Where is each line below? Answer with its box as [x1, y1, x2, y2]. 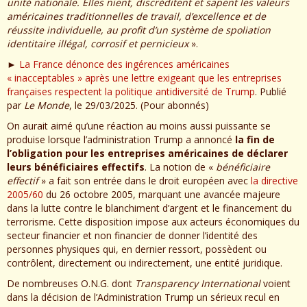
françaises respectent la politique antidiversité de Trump [7, 84, 255, 98]
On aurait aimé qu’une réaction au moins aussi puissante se [7, 119, 271, 132]
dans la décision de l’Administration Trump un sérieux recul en [7, 290, 280, 304]
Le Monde [24, 98, 69, 112]
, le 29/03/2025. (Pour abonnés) [69, 98, 209, 112]
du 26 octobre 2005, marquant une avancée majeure [43, 187, 280, 201]
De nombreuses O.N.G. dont [7, 276, 135, 290]
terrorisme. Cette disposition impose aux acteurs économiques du [7, 214, 299, 228]
